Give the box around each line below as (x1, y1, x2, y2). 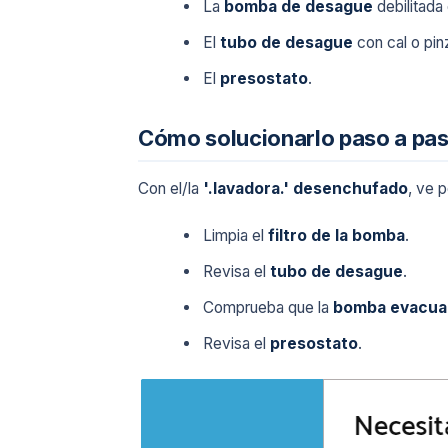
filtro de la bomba (268, 226, 406, 246)
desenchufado (293, 179, 408, 199)
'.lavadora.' (203, 179, 289, 199)
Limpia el (203, 226, 269, 246)
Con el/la (138, 179, 203, 199)
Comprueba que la (203, 297, 334, 317)
